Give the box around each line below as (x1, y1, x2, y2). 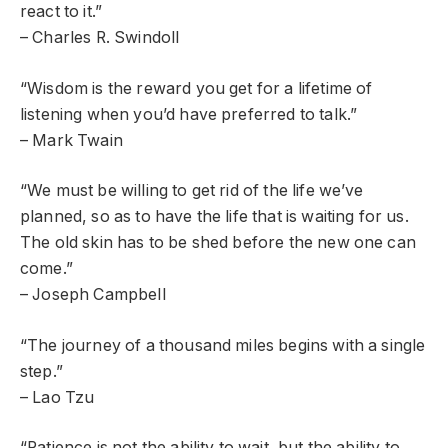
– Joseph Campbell (20, 285, 166, 305)
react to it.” (20, 2, 103, 22)
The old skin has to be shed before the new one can (20, 233, 416, 253)
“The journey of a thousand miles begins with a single (20, 335, 426, 355)
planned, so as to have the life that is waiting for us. (20, 207, 409, 227)
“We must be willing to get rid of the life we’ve (20, 181, 364, 201)
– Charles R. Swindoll (20, 28, 180, 48)
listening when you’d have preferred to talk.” (20, 104, 358, 124)
